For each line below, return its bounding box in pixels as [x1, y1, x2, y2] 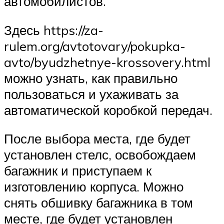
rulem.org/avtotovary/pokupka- [4, 37, 185, 54]
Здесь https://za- [4, 21, 103, 38]
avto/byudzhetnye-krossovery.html [4, 53, 210, 70]
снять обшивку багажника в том [4, 194, 193, 211]
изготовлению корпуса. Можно [4, 178, 183, 195]
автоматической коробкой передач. [4, 101, 212, 118]
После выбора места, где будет [4, 130, 190, 147]
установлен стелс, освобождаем [4, 146, 196, 163]
